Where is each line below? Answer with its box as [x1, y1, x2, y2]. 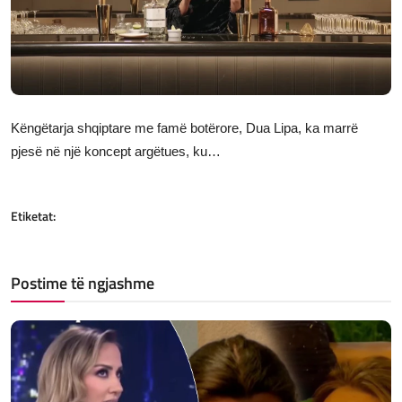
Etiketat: [11, 205, 56, 225]
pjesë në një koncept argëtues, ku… [11, 143, 221, 159]
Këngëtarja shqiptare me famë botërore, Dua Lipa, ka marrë [11, 119, 358, 135]
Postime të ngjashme [11, 270, 154, 295]
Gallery [13, 57, 57, 78]
